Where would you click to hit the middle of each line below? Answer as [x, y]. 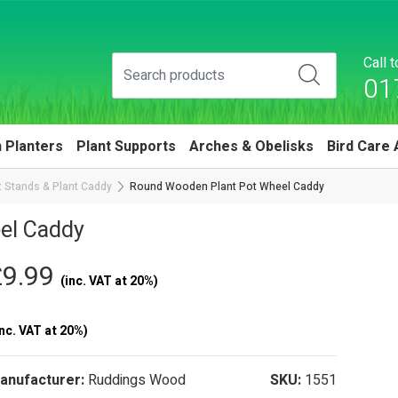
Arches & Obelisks [251, 147]
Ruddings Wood [137, 381]
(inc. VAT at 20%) [110, 282]
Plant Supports [126, 147]
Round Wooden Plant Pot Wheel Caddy [227, 186]
